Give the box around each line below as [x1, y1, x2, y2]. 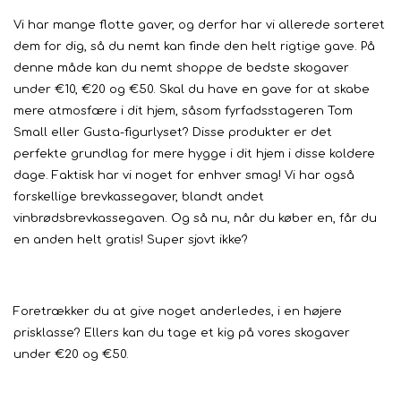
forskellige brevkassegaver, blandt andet [13, 191, 264, 203]
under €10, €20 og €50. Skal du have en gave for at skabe [13, 83, 370, 96]
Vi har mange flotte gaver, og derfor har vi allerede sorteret [13, 19, 385, 31]
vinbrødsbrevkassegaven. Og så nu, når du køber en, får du [13, 212, 377, 225]
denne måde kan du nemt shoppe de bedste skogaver [13, 62, 349, 74]
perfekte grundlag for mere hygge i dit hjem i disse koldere [13, 148, 375, 160]
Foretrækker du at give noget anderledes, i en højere [13, 305, 342, 318]
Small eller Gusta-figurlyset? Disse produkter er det [13, 126, 332, 139]
